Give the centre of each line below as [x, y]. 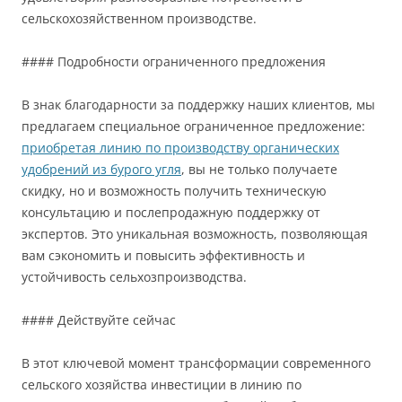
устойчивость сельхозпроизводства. [134, 277]
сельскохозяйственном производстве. [139, 19]
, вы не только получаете [259, 170]
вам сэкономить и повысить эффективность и [163, 256]
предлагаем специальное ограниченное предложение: [193, 127]
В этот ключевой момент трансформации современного [196, 363]
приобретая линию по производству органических [180, 148]
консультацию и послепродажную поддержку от [171, 213]
